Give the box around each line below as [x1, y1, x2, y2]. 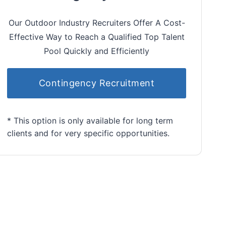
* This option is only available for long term [7, 115, 173, 126]
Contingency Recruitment [38, 77, 155, 88]
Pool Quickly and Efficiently [44, 45, 149, 56]
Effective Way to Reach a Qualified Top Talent [9, 31, 185, 42]
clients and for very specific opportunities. [7, 128, 169, 138]
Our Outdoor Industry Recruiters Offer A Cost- [8, 17, 185, 28]
